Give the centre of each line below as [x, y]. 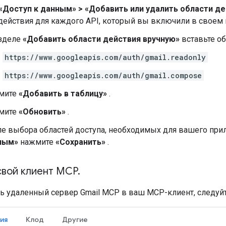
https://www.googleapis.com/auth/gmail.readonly [105, 57]
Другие [75, 219]
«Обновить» [42, 111]
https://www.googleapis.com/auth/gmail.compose [103, 75]
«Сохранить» [80, 142]
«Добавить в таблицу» [63, 93]
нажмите [37, 142]
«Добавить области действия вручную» [101, 39]
